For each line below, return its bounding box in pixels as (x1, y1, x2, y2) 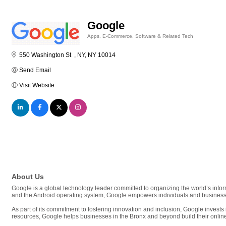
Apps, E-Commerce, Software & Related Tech (87, 33, 193, 39)
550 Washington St (19, 51, 74, 59)
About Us (12, 173, 44, 181)
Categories (87, 40, 114, 46)
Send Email (19, 67, 51, 74)
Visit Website (19, 82, 54, 89)
